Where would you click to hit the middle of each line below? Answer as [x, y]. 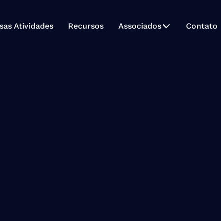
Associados [140, 26]
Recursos [86, 26]
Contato [202, 26]
